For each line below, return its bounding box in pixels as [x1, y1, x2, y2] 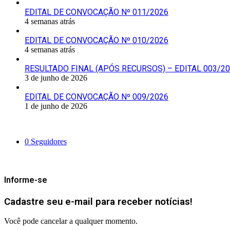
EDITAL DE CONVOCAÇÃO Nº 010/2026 [25, 35, 168, 46]
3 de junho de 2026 [25, 73, 87, 83]
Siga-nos [4, 119, 36, 129]
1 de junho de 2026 [25, 102, 87, 111]
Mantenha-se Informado [4, 155, 90, 165]
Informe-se [4, 175, 47, 185]
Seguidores [31, 137, 67, 146]
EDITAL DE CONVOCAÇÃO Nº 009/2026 [25, 92, 168, 102]
